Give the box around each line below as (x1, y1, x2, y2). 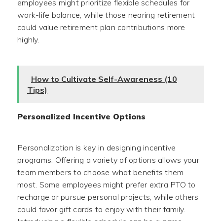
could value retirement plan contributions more (17, 22, 185, 32)
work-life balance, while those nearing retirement (17, 10, 195, 20)
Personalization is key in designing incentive (17, 143, 176, 152)
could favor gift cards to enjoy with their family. (17, 204, 185, 214)
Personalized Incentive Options (17, 111, 146, 121)
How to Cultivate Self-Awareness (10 (31, 74, 177, 84)
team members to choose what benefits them (17, 167, 184, 177)
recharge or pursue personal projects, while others (17, 192, 199, 202)
